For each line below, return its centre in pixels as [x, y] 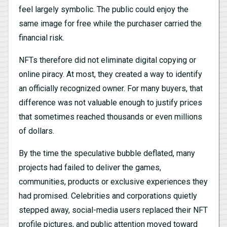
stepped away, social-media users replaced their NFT [113, 210]
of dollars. [36, 131]
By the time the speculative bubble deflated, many [107, 153]
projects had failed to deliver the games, [90, 167]
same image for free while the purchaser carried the [110, 23]
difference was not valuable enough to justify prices [110, 102]
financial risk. [42, 37]
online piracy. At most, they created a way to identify [110, 74]
